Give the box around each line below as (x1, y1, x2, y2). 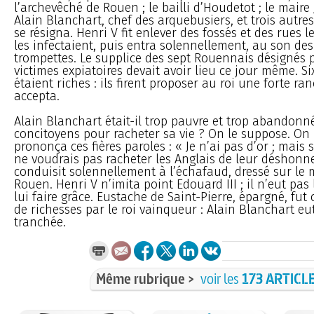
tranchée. (14, 214, 66, 230)
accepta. (14, 88, 60, 104)
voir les (200, 268, 242, 288)
